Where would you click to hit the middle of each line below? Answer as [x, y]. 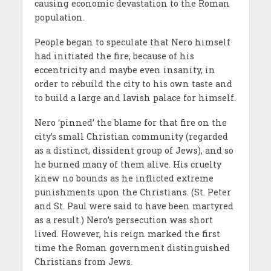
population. [59, 18]
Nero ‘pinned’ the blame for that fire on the [130, 123]
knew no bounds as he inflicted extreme [124, 178]
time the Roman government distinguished [132, 248]
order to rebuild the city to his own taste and [133, 84]
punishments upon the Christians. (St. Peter [132, 192]
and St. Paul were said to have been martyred [134, 206]
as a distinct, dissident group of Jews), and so [134, 151]
